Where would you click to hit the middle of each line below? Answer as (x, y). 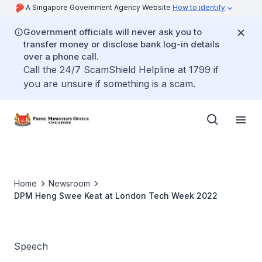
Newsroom (69, 183)
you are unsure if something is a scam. (109, 84)
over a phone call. (61, 56)
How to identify (199, 7)
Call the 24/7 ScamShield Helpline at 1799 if (121, 70)
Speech (31, 246)
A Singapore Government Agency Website (99, 7)
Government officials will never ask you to (113, 32)
